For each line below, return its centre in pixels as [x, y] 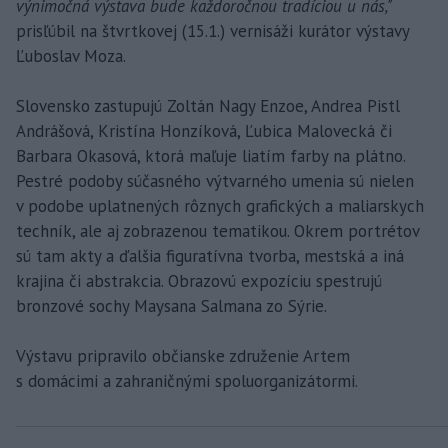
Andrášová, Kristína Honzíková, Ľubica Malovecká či [204, 130]
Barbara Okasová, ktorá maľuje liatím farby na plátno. [210, 155]
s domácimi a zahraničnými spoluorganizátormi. [187, 380]
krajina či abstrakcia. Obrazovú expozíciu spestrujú [199, 280]
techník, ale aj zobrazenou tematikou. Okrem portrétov [217, 230]
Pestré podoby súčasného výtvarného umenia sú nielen [215, 180]
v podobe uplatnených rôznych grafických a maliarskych [220, 205]
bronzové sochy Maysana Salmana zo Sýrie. [171, 305]
